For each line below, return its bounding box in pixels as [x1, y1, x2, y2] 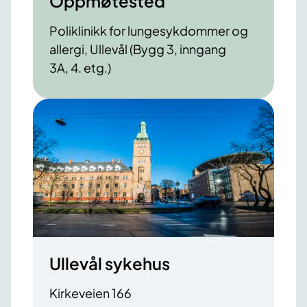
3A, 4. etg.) [49, 60, 111, 76]
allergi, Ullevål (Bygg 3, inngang [49, 41, 226, 58]
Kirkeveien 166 [49, 284, 132, 301]
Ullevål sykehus [49, 252, 170, 273]
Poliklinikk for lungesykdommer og [49, 23, 248, 39]
